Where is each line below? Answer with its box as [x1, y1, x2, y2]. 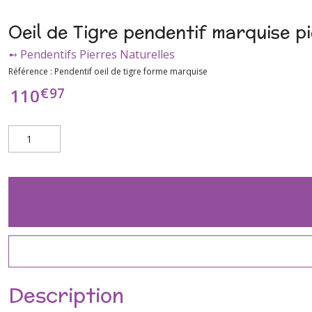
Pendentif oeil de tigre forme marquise [54, 65, 208, 77]
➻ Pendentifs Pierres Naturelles [8, 47, 175, 62]
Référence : [8, 65, 54, 77]
